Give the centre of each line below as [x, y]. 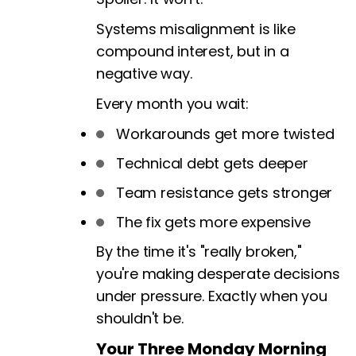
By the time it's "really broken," [199, 252]
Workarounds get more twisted [225, 134]
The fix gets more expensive [213, 222]
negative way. [144, 74]
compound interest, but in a [193, 52]
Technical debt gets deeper [212, 164]
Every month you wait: [172, 104]
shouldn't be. [140, 319]
